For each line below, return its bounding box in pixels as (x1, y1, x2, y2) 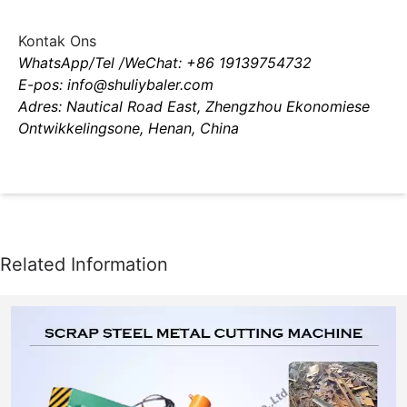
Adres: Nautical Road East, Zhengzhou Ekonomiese (18, 96, 370, 115)
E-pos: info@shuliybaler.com (18, 74, 213, 94)
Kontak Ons (18, 31, 96, 50)
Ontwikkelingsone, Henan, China (18, 118, 239, 137)
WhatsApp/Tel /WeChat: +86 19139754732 (18, 53, 312, 72)
